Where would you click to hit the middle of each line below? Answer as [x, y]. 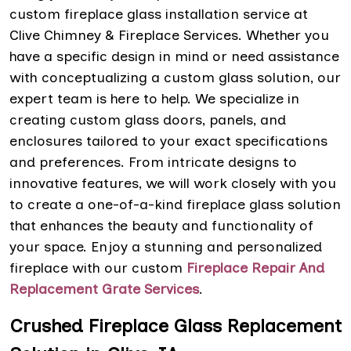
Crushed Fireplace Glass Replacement [175, 326]
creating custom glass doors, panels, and [148, 120]
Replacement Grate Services [104, 289]
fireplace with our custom [98, 268]
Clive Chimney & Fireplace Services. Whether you [169, 36]
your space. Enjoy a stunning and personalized [166, 247]
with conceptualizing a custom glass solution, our [175, 78]
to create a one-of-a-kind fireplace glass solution [175, 205]
